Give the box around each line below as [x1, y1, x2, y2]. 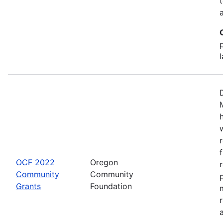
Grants [16, 181, 41, 191]
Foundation [90, 181, 132, 191]
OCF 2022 [16, 157, 55, 167]
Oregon [90, 157, 118, 167]
